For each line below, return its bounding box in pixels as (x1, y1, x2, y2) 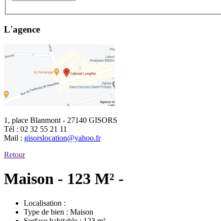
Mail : (4, 133, 24, 142)
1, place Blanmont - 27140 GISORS (4, 115, 117, 124)
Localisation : (24, 198, 66, 207)
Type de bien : (24, 207, 70, 216)
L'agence (4, 24, 40, 35)
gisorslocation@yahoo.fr (24, 133, 101, 142)
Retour (4, 150, 25, 159)
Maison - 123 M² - (4, 170, 124, 188)
